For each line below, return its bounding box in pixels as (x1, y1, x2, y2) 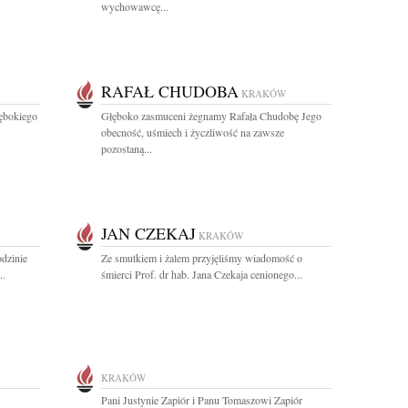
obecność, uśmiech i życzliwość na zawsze (101, 125, 284, 139)
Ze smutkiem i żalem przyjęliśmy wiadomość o (101, 250, 302, 265)
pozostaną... (101, 141, 152, 156)
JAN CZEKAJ (101, 222, 196, 244)
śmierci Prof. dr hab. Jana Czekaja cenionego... (101, 267, 302, 281)
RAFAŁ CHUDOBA (101, 80, 239, 102)
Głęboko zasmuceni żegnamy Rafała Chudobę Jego (101, 108, 321, 123)
